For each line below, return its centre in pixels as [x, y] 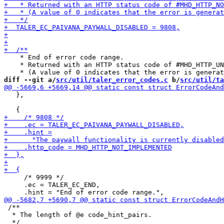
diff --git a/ [30, 80]
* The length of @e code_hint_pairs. [78, 215]
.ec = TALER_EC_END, [52, 185]
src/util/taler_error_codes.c [112, 80]
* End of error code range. [64, 57]
